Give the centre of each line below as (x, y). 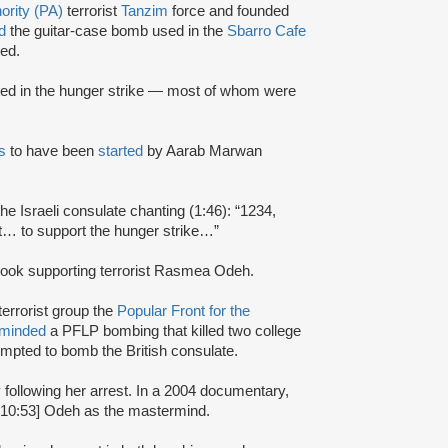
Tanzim (144, 10)
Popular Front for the (183, 310)
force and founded (228, 10)
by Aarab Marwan (202, 150)
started (120, 150)
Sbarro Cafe (266, 30)
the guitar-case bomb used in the (116, 30)
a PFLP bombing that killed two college (175, 330)
